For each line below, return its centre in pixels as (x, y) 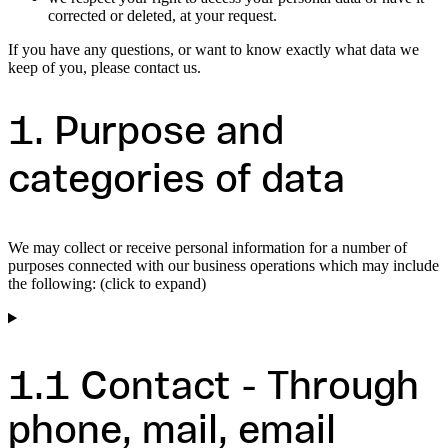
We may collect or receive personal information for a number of (207, 248)
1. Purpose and (146, 134)
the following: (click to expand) (107, 284)
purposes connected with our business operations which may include (223, 266)
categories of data (176, 182)
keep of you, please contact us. (104, 67)
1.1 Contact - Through (213, 389)
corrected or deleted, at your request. (162, 15)
